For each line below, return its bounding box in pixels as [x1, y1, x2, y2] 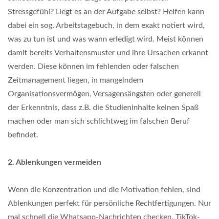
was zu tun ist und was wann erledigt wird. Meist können [8, 35, 203, 43]
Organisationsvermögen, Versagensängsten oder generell [8, 89, 201, 98]
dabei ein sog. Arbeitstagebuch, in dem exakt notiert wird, [8, 21, 205, 29]
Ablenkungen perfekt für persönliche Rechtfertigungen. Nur [8, 199, 211, 207]
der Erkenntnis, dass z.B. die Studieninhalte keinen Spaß [8, 103, 198, 111]
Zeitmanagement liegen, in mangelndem [8, 76, 143, 84]
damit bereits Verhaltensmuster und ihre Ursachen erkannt [8, 48, 208, 57]
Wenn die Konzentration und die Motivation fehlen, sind [8, 185, 200, 194]
